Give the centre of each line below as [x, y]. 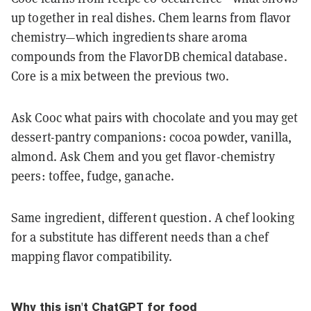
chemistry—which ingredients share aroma [129, 37]
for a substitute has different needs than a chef [140, 237]
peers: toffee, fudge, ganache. [93, 176]
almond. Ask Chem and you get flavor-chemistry [143, 156]
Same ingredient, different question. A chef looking [153, 217]
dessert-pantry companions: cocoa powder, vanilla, [151, 137]
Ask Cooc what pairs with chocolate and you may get [155, 117]
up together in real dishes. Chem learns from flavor [151, 17]
